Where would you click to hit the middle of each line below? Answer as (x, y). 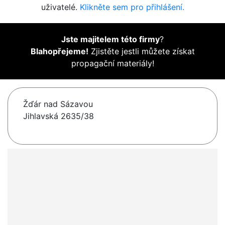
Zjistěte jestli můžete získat (141, 51)
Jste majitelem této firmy (110, 39)
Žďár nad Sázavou (58, 104)
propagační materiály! (113, 64)
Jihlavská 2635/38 (59, 116)
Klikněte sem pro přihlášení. (132, 7)
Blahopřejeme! (59, 51)
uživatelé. (60, 7)
